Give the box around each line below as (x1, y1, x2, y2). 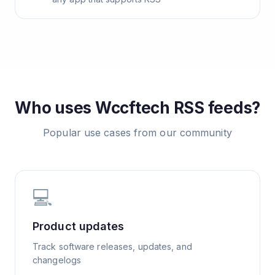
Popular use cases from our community (43, 126, 232, 139)
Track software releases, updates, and (33, 241, 192, 252)
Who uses (15, 98, 95, 117)
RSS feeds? (169, 98, 260, 117)
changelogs (33, 255, 81, 265)
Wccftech (95, 98, 170, 117)
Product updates (33, 220, 125, 233)
